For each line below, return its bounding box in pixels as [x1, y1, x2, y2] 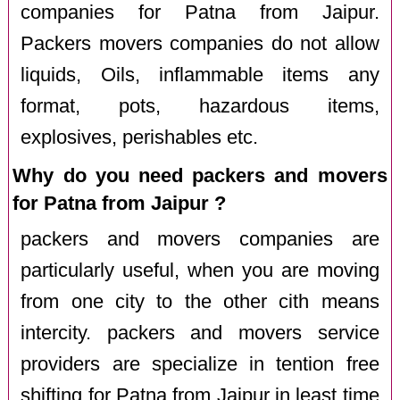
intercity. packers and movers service [21, 322, 379, 345]
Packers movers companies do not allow [21, 32, 379, 54]
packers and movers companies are [21, 229, 379, 251]
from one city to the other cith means [21, 291, 379, 313]
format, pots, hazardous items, [21, 95, 379, 117]
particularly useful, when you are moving [21, 260, 379, 282]
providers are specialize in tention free [21, 354, 379, 376]
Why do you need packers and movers [12, 163, 387, 187]
